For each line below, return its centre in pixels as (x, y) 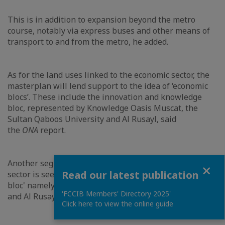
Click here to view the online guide (118, 204)
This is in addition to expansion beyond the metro (101, 20)
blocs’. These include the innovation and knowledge (105, 97)
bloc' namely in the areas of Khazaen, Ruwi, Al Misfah (108, 185)
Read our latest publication (130, 175)
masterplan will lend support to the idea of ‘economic (108, 86)
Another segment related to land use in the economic (107, 163)
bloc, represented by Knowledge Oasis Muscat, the (103, 108)
